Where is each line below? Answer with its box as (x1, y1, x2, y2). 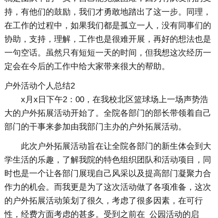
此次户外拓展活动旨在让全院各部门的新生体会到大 (20, 142, 211, 151)
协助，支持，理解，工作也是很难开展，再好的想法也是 (4, 35, 211, 44)
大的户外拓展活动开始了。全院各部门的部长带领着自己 (4, 109, 211, 118)
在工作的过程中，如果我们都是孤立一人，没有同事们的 (4, 21, 211, 31)
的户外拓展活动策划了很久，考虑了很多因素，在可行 (4, 196, 203, 206)
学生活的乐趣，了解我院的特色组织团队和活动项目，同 (4, 155, 211, 165)
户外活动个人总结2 (4, 81, 75, 91)
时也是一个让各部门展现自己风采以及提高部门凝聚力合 (4, 169, 211, 179)
